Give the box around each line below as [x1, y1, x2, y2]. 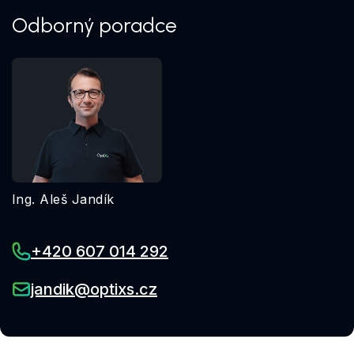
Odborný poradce [12, 12, 177, 38]
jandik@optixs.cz [31, 279, 157, 299]
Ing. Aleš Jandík [12, 191, 115, 208]
